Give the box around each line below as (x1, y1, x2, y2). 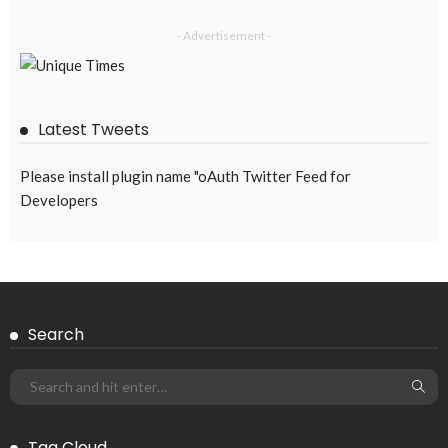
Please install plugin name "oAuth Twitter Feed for (20, 167, 351, 186)
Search (28, 323, 84, 347)
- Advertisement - (177, 27, 271, 43)
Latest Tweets (38, 118, 149, 142)
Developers (20, 191, 98, 210)
